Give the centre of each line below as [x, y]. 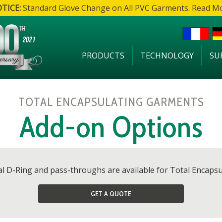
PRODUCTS [103, 55]
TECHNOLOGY [167, 55]
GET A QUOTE [111, 194]
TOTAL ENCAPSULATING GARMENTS [111, 102]
